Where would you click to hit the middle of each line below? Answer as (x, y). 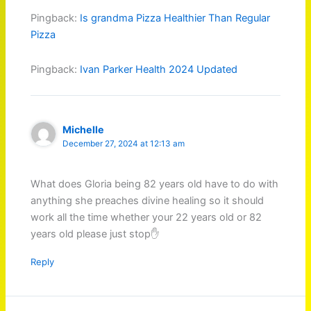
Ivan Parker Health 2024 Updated (159, 69)
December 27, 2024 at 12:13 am (124, 143)
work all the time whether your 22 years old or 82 (146, 218)
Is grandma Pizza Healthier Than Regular (175, 18)
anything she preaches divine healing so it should (148, 201)
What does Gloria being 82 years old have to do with (155, 184)
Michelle (84, 129)
